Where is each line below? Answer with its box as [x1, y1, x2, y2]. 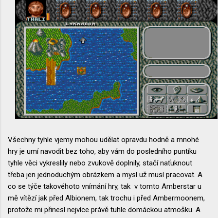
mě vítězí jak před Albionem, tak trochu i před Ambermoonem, [8, 193, 205, 202]
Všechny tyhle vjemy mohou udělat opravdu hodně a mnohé [8, 135, 199, 144]
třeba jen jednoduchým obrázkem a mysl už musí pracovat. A [8, 170, 202, 179]
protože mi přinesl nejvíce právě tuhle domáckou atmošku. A [8, 205, 200, 214]
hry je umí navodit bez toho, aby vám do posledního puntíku [8, 146, 197, 156]
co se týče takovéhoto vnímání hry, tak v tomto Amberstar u [8, 182, 201, 191]
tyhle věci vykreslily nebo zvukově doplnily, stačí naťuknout [8, 158, 192, 167]
